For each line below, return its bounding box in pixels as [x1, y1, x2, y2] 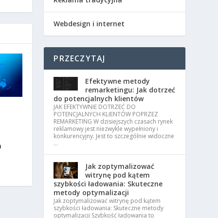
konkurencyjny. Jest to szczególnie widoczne [54, 132, 175, 141]
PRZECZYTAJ [54, 53, 106, 64]
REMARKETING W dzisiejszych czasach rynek [54, 117, 173, 126]
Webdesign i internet [54, 19, 125, 29]
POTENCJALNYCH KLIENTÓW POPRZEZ [54, 110, 159, 119]
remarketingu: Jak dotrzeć [85, 85, 176, 95]
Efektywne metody [85, 76, 150, 86]
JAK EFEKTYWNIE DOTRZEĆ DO [54, 103, 136, 111]
